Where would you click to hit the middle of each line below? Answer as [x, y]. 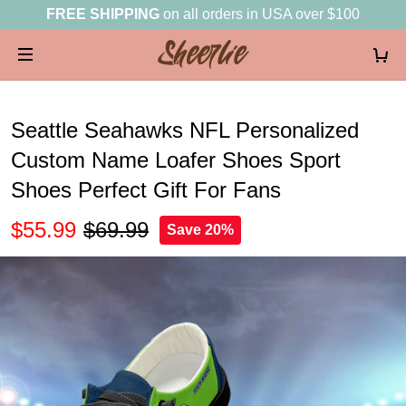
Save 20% [200, 230]
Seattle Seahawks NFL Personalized [185, 130]
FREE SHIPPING [103, 14]
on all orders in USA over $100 [260, 14]
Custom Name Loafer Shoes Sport [176, 160]
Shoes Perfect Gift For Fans [146, 190]
